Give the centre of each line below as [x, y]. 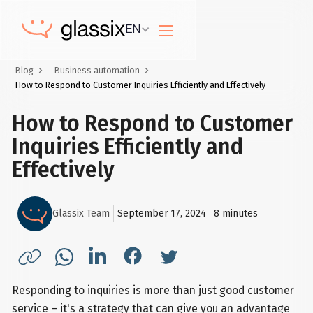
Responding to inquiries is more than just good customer [153, 291]
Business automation [97, 71]
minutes [239, 214]
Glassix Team [81, 214]
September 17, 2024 [162, 214]
